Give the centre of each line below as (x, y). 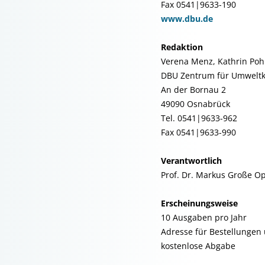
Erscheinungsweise (199, 203)
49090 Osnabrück (195, 104)
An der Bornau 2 (193, 90)
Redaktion (182, 47)
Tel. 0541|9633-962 (199, 118)
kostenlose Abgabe (198, 246)
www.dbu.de (187, 19)
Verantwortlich (191, 161)
